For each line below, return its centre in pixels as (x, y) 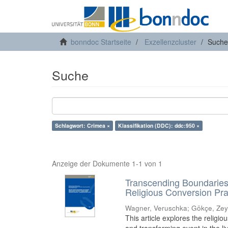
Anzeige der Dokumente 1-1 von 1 (107, 163)
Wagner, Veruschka (156, 208)
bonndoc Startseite (101, 42)
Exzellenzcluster (170, 42)
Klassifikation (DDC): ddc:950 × (159, 125)
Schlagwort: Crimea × (82, 125)
